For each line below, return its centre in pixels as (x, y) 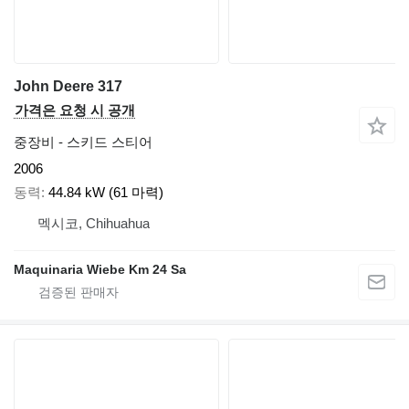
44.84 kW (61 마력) (106, 193)
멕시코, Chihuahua (94, 224)
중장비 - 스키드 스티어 (83, 142)
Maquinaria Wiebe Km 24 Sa (100, 270)
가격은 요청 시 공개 (75, 110)
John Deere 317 (68, 86)
